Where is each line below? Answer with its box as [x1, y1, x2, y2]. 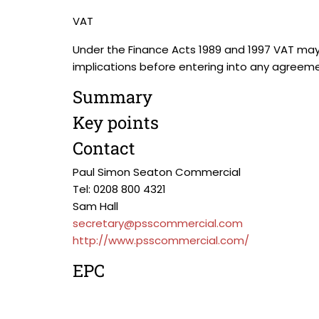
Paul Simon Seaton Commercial [73, 164, 241, 179]
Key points [73, 111, 159, 134]
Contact [73, 137, 135, 159]
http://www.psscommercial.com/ [73, 233, 249, 248]
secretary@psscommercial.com [73, 216, 243, 231]
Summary [73, 85, 152, 108]
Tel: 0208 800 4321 [73, 182, 166, 197]
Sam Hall [73, 199, 118, 214]
